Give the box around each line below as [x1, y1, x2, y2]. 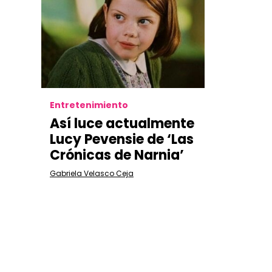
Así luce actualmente [50, 114, 194, 133]
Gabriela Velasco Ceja [50, 168, 134, 178]
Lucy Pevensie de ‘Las [50, 129, 194, 149]
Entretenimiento [50, 98, 128, 111]
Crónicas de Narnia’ [50, 145, 184, 165]
